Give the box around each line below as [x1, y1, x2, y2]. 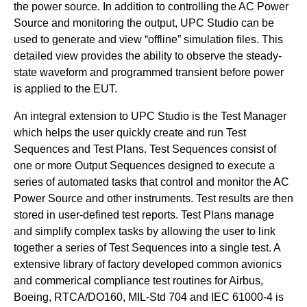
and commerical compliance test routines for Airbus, [14, 275, 263, 286]
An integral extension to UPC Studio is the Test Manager [14, 110, 286, 122]
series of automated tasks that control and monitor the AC [14, 176, 289, 188]
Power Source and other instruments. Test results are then [14, 193, 293, 204]
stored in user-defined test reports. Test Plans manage [14, 209, 274, 221]
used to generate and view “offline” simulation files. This [14, 34, 283, 45]
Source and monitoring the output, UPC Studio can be [14, 17, 274, 29]
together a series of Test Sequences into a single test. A [14, 242, 280, 254]
